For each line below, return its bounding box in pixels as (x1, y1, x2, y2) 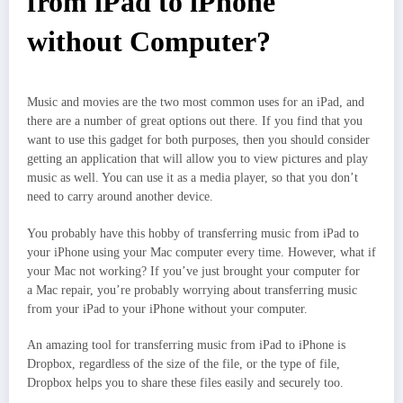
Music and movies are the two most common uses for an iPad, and (27, 95, 364, 110)
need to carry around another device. (27, 190, 213, 204)
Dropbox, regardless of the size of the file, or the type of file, (27, 356, 340, 371)
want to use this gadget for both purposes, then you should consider (27, 133, 370, 148)
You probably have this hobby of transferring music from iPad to (27, 226, 359, 240)
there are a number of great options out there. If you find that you (27, 114, 363, 129)
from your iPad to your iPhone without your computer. (27, 301, 308, 316)
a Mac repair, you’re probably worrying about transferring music (27, 282, 357, 297)
